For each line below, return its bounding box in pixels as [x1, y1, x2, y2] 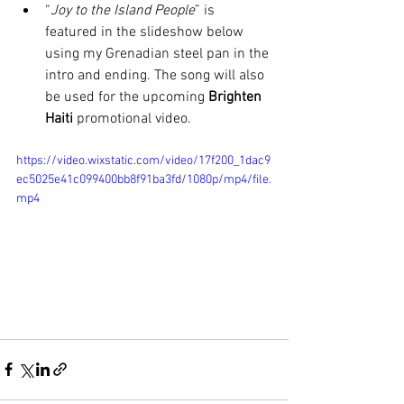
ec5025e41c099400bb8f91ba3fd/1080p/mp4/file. [16, 172, 271, 188]
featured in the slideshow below [45, 23, 247, 41]
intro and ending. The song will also [45, 67, 268, 85]
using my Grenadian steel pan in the [45, 45, 272, 63]
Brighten [208, 88, 265, 106]
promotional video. [77, 110, 191, 128]
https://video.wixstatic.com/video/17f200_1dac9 [16, 153, 271, 169]
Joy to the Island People [50, 2, 195, 20]
